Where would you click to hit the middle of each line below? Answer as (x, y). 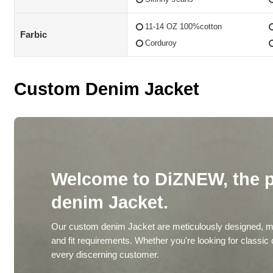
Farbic (33, 34)
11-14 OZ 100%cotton (183, 27)
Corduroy (161, 43)
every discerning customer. (105, 255)
